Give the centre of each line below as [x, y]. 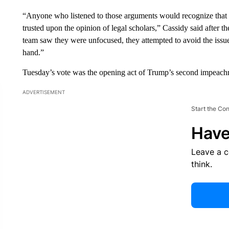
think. [201, 164]
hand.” [33, 52]
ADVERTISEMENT [43, 92]
